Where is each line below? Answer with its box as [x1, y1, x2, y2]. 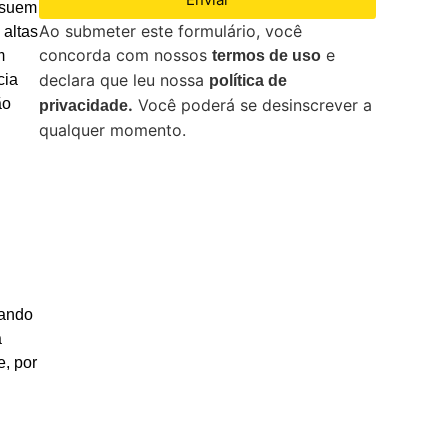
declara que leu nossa [39, 70, 210, 91]
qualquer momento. [39, 120, 187, 141]
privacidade [39, 97, 129, 115]
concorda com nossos [39, 45, 213, 66]
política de [209, 72, 288, 90]
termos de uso [212, 47, 322, 65]
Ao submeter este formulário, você [39, 21, 303, 42]
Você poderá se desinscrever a [133, 95, 373, 116]
